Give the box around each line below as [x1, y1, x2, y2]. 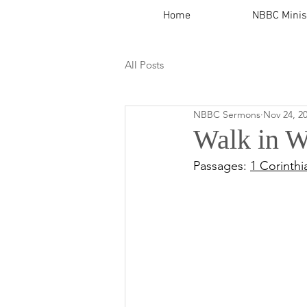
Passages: [193, 158, 250, 173]
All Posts [125, 58, 164, 71]
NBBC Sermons [193, 108, 260, 121]
